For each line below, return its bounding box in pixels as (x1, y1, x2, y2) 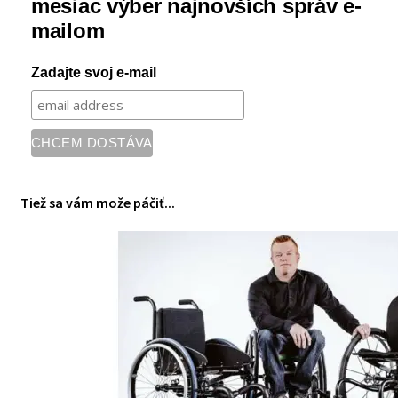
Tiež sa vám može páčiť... (20, 194, 175, 212)
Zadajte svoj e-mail (31, 65, 157, 80)
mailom (31, 19, 105, 43)
